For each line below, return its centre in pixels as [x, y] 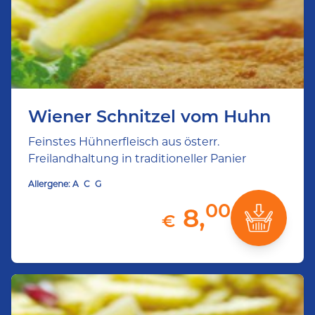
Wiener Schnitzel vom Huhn [149, 116]
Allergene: [49, 184]
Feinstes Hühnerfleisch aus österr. [124, 142]
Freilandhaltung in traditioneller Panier [137, 159]
